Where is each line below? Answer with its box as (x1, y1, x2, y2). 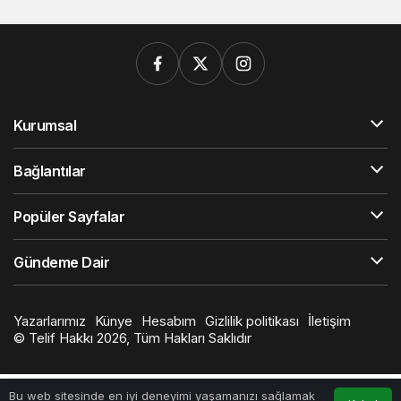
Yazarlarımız (13, 312, 86, 329)
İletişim (308, 312, 351, 329)
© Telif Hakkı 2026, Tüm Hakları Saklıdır (13, 329, 252, 346)
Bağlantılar (13, 162, 86, 180)
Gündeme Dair (13, 253, 110, 271)
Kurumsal (13, 116, 77, 134)
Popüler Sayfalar (13, 208, 125, 226)
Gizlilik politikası (205, 312, 299, 329)
